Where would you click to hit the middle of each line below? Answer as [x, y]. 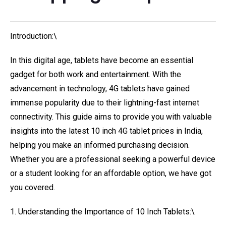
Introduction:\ [34, 36]
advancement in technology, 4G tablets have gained [100, 89]
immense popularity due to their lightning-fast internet [105, 103]
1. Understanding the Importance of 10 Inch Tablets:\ [102, 212]
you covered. [33, 187]
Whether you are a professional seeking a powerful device [113, 159]
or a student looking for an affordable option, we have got [111, 173]
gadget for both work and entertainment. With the [96, 74]
